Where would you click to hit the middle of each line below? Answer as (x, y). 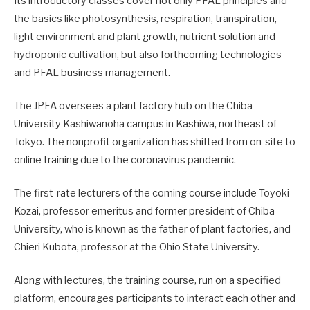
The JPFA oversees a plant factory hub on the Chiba (133, 106)
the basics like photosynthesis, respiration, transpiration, (145, 18)
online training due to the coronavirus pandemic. (125, 159)
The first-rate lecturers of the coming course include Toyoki (152, 193)
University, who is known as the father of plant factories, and (152, 229)
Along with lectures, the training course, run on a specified (147, 281)
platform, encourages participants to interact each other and (155, 299)
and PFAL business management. (92, 72)
